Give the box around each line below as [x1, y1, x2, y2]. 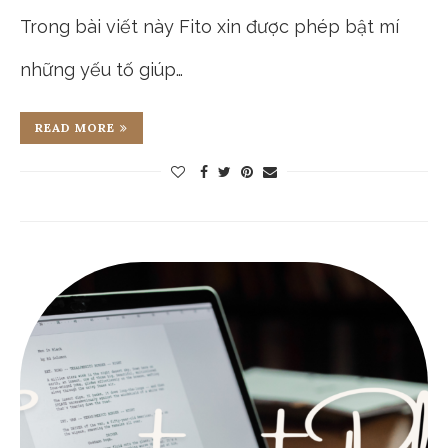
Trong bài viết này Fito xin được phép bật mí [20, 16, 399, 38]
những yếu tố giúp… [20, 59, 183, 81]
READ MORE [35, 120, 115, 136]
